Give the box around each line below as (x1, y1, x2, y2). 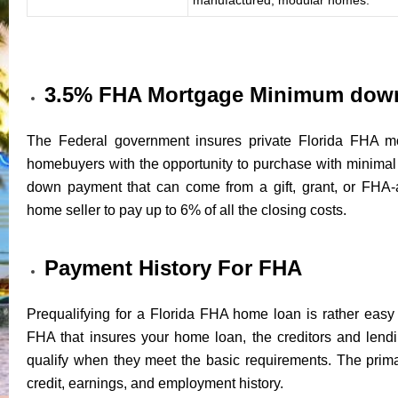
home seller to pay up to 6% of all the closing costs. (27, 202, 346, 218)
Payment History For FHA (44, 255, 302, 280)
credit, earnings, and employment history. (27, 375, 283, 391)
